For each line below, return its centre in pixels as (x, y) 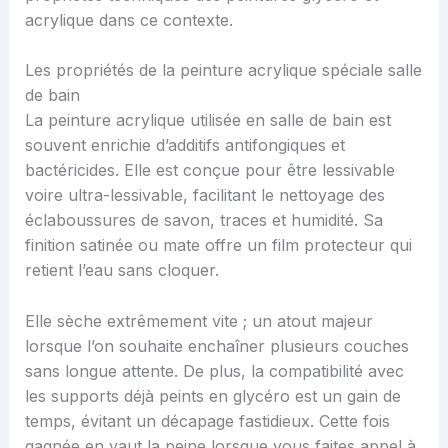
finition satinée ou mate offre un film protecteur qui (218, 245)
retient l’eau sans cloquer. (121, 270)
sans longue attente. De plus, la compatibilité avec (214, 370)
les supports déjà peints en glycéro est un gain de (212, 395)
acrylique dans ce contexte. (128, 19)
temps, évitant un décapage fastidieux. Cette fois (207, 420)
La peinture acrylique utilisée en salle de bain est (207, 120)
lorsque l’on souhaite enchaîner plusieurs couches (216, 345)
